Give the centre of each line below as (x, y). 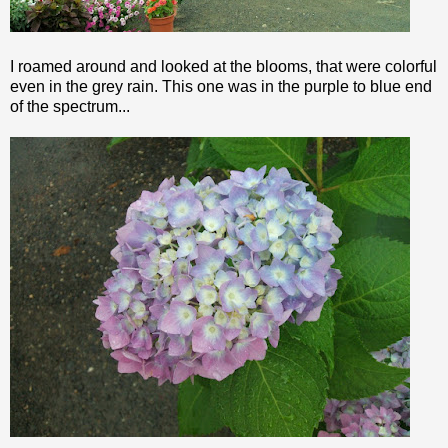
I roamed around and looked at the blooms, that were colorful (223, 66)
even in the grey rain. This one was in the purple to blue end (221, 86)
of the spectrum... (70, 106)
